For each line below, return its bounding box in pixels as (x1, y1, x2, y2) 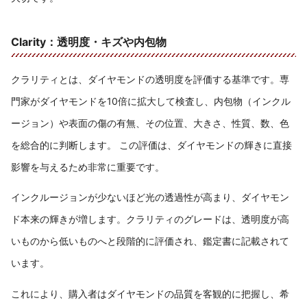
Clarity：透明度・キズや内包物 (11, 34, 167, 49)
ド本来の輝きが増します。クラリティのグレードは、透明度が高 (11, 213, 289, 225)
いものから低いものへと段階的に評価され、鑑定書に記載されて (11, 235, 289, 247)
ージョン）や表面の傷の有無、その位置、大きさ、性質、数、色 (11, 116, 289, 129)
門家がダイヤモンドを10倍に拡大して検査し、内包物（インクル (11, 95, 291, 107)
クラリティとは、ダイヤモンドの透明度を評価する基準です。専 (11, 73, 289, 85)
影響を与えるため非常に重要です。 (11, 160, 164, 173)
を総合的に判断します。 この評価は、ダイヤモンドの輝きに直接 (11, 138, 292, 151)
